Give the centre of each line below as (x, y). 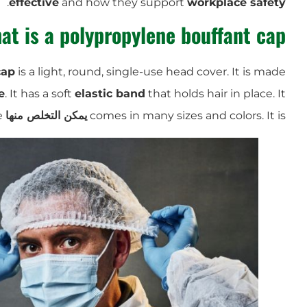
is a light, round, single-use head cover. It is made (150, 71)
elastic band (110, 93)
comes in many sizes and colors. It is (188, 115)
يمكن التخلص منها (46, 115)
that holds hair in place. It (216, 93)
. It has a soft (40, 93)
